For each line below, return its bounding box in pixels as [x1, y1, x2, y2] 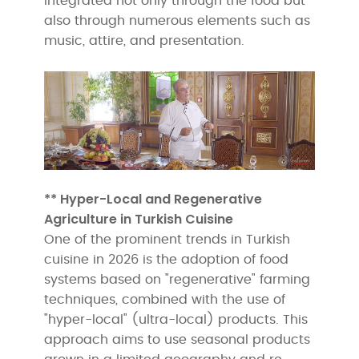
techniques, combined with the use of [44, 292, 286, 306]
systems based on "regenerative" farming [44, 272, 311, 286]
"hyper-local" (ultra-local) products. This [44, 313, 309, 326]
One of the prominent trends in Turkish [44, 232, 291, 246]
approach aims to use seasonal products [44, 333, 311, 346]
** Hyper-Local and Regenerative [44, 189, 263, 208]
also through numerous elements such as [44, 14, 311, 27]
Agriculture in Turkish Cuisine [44, 209, 234, 228]
